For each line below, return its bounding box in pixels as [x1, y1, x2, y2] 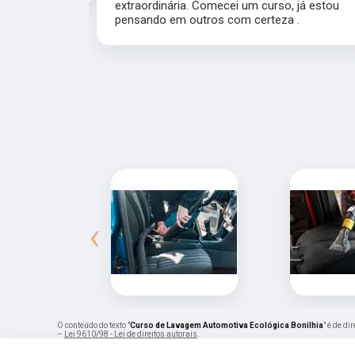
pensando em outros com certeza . [115, 13, 300, 28]
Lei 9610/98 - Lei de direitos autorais [64, 330, 197, 339]
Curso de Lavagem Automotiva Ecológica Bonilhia [130, 321, 323, 330]
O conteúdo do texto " [57, 321, 130, 330]
